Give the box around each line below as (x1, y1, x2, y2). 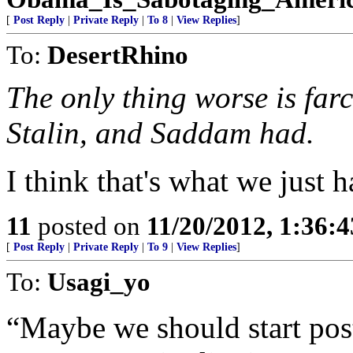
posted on (32, 211, 147, 240)
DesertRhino (47, 40, 188, 69)
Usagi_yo (47, 267, 150, 296)
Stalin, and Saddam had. (6, 116, 314, 150)
